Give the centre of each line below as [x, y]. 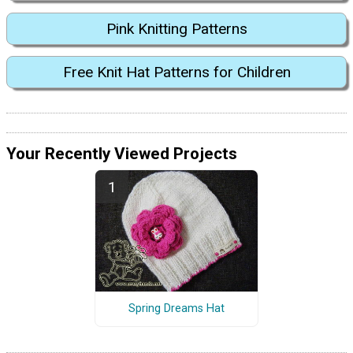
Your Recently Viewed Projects [122, 153]
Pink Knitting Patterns [176, 28]
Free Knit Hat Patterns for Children [176, 72]
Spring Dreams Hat [176, 309]
